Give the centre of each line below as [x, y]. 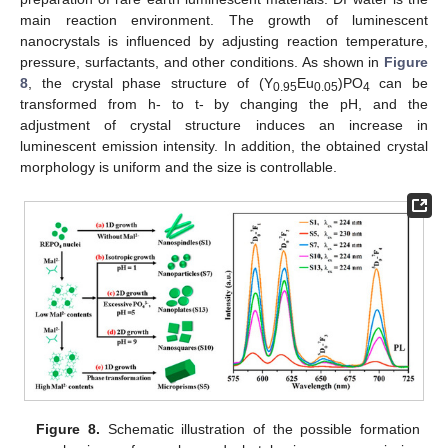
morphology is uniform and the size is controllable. [178, 167]
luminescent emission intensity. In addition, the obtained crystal [224, 146]
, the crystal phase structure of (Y [150, 83]
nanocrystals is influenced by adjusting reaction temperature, [224, 41]
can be [398, 83]
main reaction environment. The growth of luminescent [224, 20]
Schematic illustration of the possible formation [259, 428]
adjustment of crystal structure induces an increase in [224, 125]
